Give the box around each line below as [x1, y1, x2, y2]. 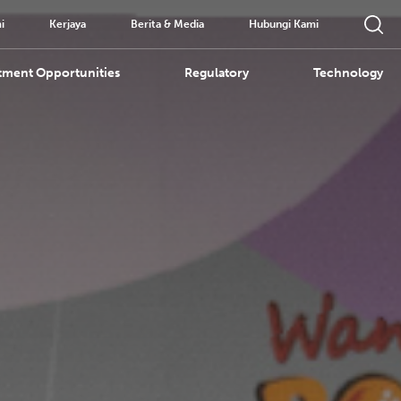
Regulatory [184, 65, 249, 81]
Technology [313, 65, 383, 81]
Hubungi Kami [249, 18, 319, 30]
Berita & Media [131, 18, 204, 30]
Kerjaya [49, 18, 86, 30]
